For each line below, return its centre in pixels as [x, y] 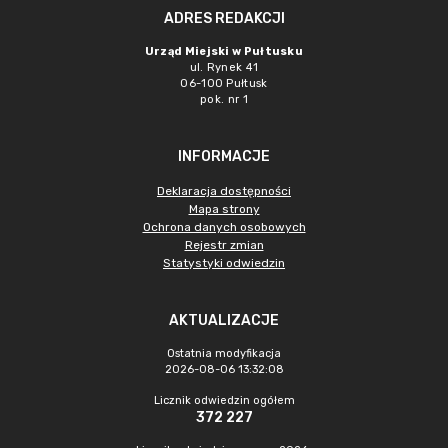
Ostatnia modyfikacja [224, 353]
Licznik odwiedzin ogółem [224, 400]
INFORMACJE [224, 156]
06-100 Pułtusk [224, 83]
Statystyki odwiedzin [224, 263]
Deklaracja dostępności [224, 191]
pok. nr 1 [224, 99]
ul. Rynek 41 [224, 67]
